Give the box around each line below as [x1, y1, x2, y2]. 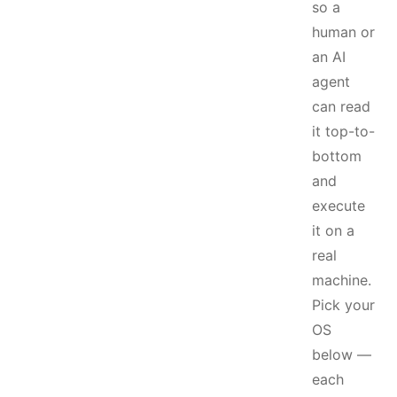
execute [312, 197, 365, 214]
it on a [312, 222, 354, 239]
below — [312, 346, 371, 363]
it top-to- [312, 122, 375, 140]
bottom [312, 147, 362, 165]
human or [312, 23, 375, 41]
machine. [312, 271, 371, 289]
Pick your [312, 296, 375, 314]
